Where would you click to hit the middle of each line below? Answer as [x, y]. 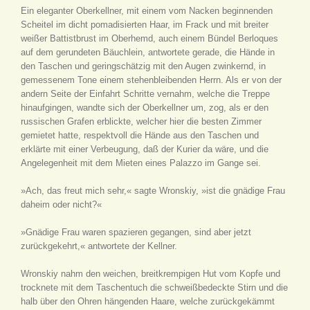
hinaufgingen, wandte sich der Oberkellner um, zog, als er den [145, 108]
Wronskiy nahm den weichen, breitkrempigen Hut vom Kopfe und [151, 274]
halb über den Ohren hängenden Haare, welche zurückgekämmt [148, 301]
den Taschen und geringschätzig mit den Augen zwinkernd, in [143, 66]
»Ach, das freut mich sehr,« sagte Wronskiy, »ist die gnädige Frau [153, 191]
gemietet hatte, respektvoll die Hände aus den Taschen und [140, 135]
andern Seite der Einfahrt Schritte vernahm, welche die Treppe [145, 94]
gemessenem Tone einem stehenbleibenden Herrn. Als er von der [151, 80]
